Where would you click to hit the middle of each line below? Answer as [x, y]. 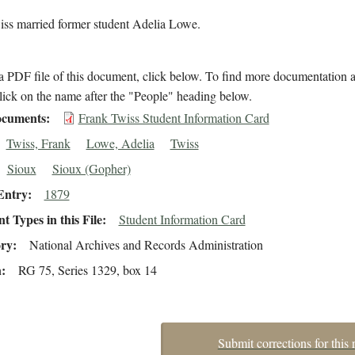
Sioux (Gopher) [91, 169]
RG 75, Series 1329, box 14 [87, 270]
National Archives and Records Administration [146, 245]
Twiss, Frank [38, 143]
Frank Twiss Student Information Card [174, 118]
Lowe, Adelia [120, 143]
